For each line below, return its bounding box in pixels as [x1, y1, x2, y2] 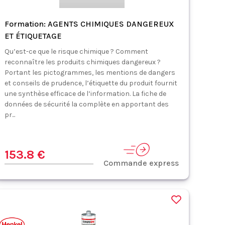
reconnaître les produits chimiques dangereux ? [5, 58, 161, 66]
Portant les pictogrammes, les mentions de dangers [5, 68, 176, 77]
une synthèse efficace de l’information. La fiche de [5, 89, 167, 98]
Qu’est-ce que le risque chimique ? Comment [5, 47, 149, 56]
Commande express [103, 158, 179, 168]
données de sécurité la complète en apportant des [5, 100, 169, 108]
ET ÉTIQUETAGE [5, 31, 62, 41]
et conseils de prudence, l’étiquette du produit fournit [5, 79, 178, 87]
